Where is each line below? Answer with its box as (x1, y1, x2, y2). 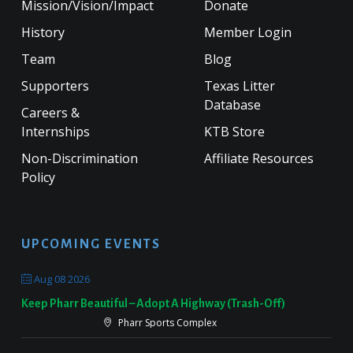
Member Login (203, 23, 292, 41)
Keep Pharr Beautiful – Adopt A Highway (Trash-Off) (20, 296, 285, 310)
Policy (20, 168, 55, 186)
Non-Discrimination (20, 149, 138, 167)
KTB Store (203, 122, 265, 140)
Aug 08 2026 (33, 271, 90, 286)
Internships (20, 122, 90, 140)
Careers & (20, 103, 80, 121)
